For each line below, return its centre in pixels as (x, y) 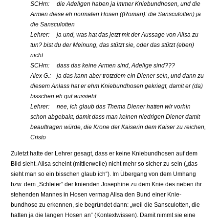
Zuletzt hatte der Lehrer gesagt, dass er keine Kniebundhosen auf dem (104, 154)
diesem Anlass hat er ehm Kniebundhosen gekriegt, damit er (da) (117, 86)
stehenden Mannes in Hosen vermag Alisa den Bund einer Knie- (96, 195)
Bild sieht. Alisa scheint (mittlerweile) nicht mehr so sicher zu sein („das (104, 164)
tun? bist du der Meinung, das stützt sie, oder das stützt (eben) (112, 45)
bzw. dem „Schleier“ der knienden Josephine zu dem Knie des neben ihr (107, 185)
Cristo (38, 138)
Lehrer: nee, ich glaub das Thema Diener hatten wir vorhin (111, 107)
